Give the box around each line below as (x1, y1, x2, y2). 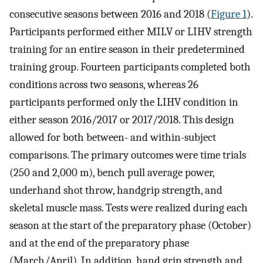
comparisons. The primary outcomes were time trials (9, 149, 246, 162)
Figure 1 (211, 8, 247, 21)
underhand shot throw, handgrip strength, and (9, 184, 222, 197)
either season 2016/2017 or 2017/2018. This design (9, 113, 234, 127)
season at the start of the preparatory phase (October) (9, 219, 251, 232)
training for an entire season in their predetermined (9, 43, 245, 56)
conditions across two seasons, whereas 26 (9, 78, 198, 92)
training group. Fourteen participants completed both (9, 60, 251, 74)
